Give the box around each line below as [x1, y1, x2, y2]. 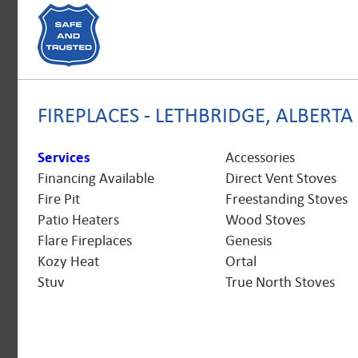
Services [38, 149, 90, 165]
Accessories [225, 149, 295, 165]
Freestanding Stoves [225, 191, 348, 207]
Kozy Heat [38, 253, 99, 269]
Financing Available [38, 170, 154, 186]
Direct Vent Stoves [225, 170, 336, 186]
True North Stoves [225, 274, 335, 290]
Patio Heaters [38, 212, 119, 228]
